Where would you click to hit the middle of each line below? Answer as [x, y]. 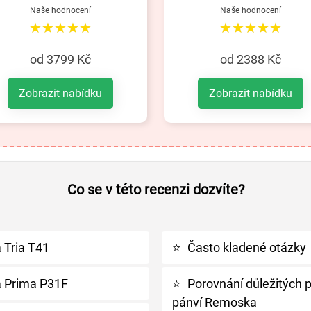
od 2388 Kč [251, 60]
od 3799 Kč [60, 60]
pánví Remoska [215, 302]
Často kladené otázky [247, 247]
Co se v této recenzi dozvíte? [155, 189]
